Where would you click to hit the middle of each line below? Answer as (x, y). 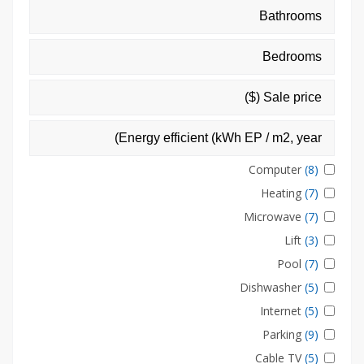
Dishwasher (271, 287)
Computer (275, 169)
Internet (281, 311)
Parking (282, 334)
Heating (281, 193)
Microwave (273, 217)
